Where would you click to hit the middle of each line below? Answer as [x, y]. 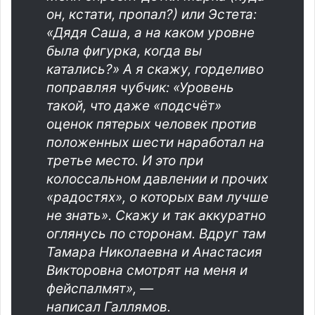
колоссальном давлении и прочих [157, 179]
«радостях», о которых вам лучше [157, 197]
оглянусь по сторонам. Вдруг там [156, 233]
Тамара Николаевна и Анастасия [154, 252]
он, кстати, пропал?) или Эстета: [152, 14]
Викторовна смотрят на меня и [147, 270]
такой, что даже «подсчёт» [134, 105]
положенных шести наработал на [155, 142]
